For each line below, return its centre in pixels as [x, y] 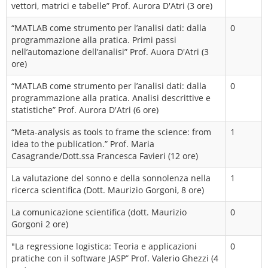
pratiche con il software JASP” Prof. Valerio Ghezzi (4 [115, 258]
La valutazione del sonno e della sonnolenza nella [111, 178]
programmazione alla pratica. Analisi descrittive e [111, 98]
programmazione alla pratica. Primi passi [94, 40]
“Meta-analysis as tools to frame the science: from [111, 132]
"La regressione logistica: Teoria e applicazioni [104, 246]
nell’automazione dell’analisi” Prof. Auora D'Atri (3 [110, 52]
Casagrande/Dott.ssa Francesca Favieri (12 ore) [105, 156]
